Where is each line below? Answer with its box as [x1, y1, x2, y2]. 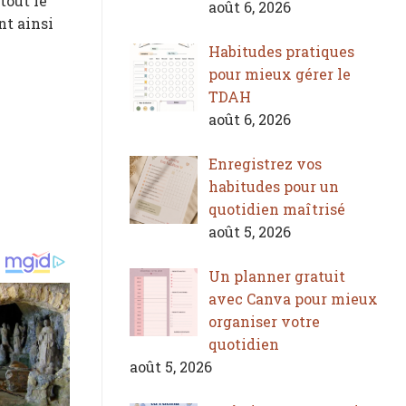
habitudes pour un [208, 176, 339, 196]
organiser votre [208, 311, 320, 331]
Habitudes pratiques [208, 41, 354, 61]
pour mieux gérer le [208, 63, 351, 83]
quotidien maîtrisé [208, 198, 345, 218]
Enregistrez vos [208, 153, 322, 173]
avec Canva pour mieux [208, 288, 378, 308]
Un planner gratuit [208, 266, 345, 285]
